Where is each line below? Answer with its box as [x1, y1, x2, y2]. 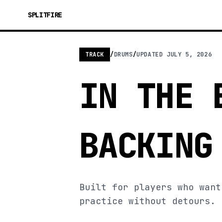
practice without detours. [79, 195, 216, 207]
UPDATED [136, 51, 167, 58]
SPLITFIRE [28, 10, 62, 19]
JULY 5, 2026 [166, 51, 212, 58]
